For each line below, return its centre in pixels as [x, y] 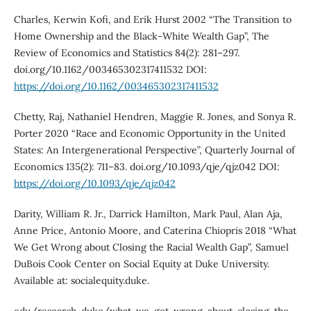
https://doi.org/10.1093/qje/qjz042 [94, 184]
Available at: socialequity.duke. [81, 281]
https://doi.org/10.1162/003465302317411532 [116, 86]
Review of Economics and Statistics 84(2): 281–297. [126, 53]
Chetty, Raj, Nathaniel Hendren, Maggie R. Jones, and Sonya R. [154, 117]
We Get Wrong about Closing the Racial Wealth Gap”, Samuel [151, 247]
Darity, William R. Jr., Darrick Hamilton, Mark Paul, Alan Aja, [148, 214]
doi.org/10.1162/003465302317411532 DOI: [110, 70]
